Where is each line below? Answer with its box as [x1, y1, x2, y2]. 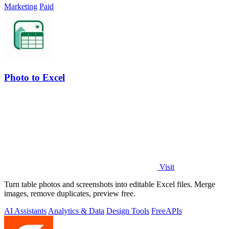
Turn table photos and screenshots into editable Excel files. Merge [4, 179, 215, 189]
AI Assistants [4, 206, 47, 215]
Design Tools [106, 206, 149, 215]
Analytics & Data [48, 206, 104, 215]
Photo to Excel [4, 72, 65, 83]
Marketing [4, 2, 37, 11]
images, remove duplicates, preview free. [4, 189, 135, 198]
